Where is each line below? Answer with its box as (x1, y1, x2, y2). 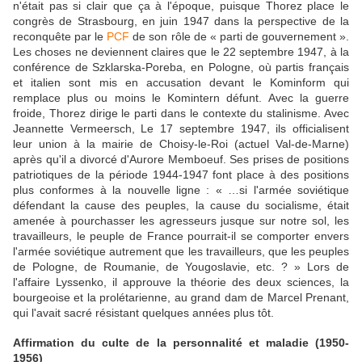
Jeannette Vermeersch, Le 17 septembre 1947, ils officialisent (13, 121, 349, 135)
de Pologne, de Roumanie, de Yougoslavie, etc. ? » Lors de (13, 259, 349, 273)
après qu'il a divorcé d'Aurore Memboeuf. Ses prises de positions (13, 152, 349, 166)
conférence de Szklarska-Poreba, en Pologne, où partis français (13, 60, 349, 74)
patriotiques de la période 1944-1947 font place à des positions (13, 167, 349, 181)
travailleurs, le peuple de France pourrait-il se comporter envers (13, 229, 349, 242)
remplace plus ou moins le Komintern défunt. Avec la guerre (13, 90, 349, 104)
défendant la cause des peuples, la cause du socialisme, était (13, 198, 349, 212)
